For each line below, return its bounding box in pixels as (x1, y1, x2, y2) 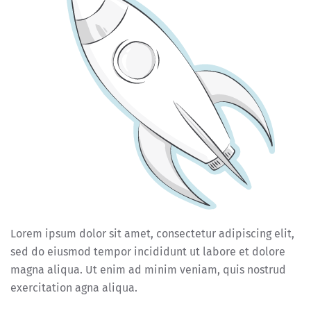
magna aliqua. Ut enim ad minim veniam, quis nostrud (10, 263, 286, 277)
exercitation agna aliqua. (10, 281, 137, 295)
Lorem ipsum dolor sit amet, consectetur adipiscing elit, (10, 227, 294, 241)
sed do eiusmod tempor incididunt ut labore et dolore (10, 245, 285, 259)
